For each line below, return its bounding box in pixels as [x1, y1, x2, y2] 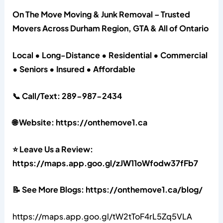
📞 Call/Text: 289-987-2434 [12, 90, 122, 101]
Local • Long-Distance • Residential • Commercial [12, 49, 208, 60]
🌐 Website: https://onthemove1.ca [12, 117, 147, 128]
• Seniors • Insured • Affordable [12, 63, 135, 74]
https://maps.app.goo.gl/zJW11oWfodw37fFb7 [12, 157, 198, 168]
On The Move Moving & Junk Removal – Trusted [12, 9, 190, 20]
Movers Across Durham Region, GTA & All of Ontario [12, 23, 209, 34]
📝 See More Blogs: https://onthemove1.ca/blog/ [12, 184, 203, 195]
